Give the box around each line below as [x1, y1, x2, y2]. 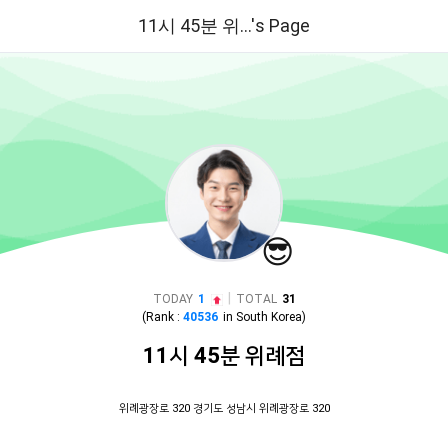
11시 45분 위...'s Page [138, 15, 310, 36]
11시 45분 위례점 [143, 343, 305, 368]
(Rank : [142, 310, 183, 324]
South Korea [236, 310, 302, 324]
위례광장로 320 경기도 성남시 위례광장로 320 [118, 402, 330, 415]
